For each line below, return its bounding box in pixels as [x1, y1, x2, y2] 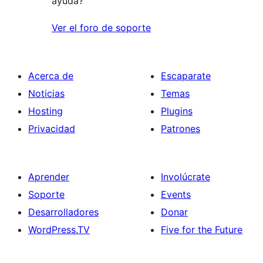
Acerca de [28, 69, 73, 82]
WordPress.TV [28, 223, 90, 235]
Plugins [161, 104, 193, 117]
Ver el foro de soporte [52, 21, 151, 33]
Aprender [28, 170, 69, 183]
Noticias [28, 87, 65, 99]
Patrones [161, 122, 200, 134]
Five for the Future [161, 223, 242, 235]
